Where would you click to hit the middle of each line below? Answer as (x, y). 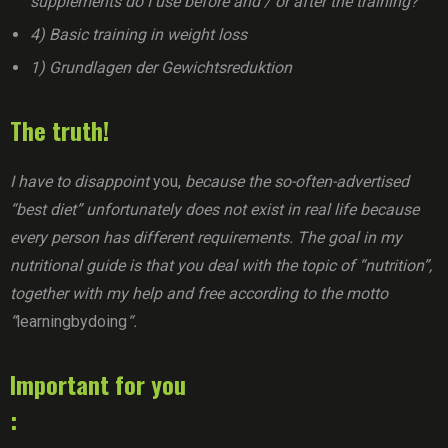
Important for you (98, 384)
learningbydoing (71, 321)
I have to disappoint (81, 181)
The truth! (59, 130)
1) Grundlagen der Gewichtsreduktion (161, 67)
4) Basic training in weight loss (138, 34)
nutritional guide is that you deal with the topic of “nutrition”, (221, 265)
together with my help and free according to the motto (199, 293)
